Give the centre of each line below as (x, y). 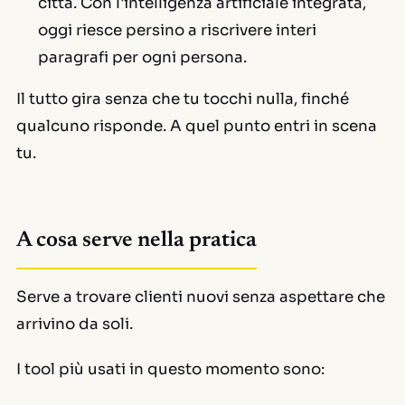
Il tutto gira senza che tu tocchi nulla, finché (183, 99)
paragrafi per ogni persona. (142, 57)
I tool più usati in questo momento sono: (170, 369)
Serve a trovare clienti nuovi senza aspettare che (201, 297)
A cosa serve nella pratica (137, 240)
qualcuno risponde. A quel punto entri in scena (197, 126)
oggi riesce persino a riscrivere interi (177, 30)
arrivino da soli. (75, 324)
